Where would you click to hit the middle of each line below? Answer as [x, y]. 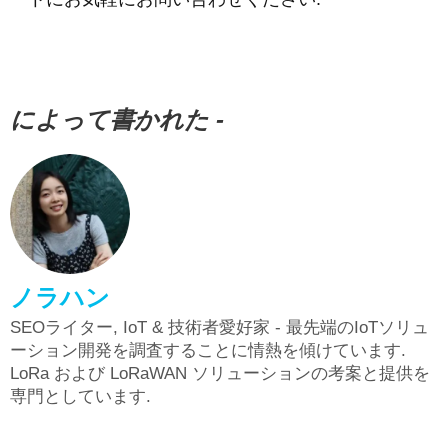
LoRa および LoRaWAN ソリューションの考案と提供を [220, 373]
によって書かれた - [117, 119]
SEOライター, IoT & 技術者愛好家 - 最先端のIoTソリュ [219, 327]
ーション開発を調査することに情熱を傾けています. [208, 350]
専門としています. [80, 396]
